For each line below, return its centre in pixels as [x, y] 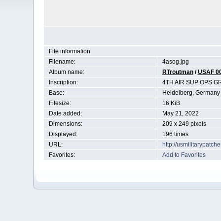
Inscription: [63, 82]
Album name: [66, 72]
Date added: [65, 113]
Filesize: [60, 103]
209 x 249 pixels [184, 124]
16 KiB [171, 103]
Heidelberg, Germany [191, 93]
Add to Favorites [184, 155]
